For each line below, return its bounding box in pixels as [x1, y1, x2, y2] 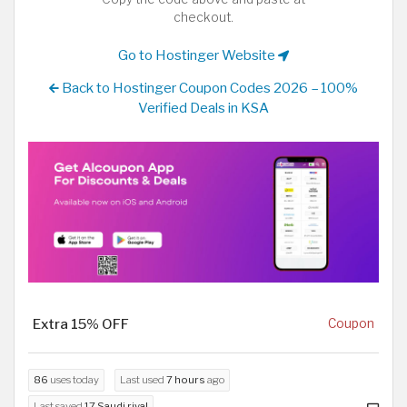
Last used [120, 372, 166, 386]
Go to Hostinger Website [118, 46, 278, 65]
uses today [48, 372, 99, 386]
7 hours [166, 372, 205, 386]
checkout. [174, 9, 233, 25]
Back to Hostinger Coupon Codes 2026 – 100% [59, 78, 358, 96]
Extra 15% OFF [33, 314, 129, 333]
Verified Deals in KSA [138, 98, 269, 116]
